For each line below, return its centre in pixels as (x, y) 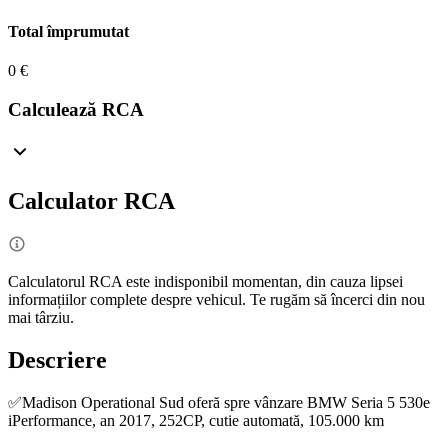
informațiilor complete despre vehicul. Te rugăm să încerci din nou (216, 300)
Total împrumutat (68, 31)
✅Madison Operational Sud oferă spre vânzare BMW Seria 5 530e (219, 402)
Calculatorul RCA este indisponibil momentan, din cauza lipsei (205, 282)
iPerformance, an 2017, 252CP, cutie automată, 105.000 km (196, 420)
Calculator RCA (91, 201)
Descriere (57, 360)
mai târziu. (41, 318)
